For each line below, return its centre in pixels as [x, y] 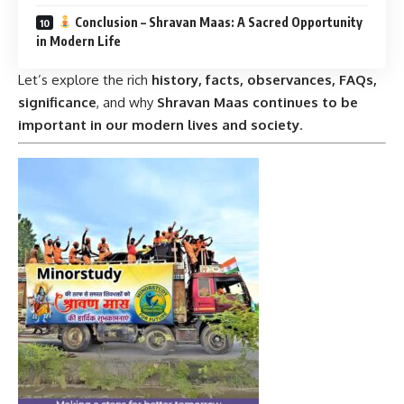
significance [57, 102]
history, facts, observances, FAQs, [264, 79]
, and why [127, 102]
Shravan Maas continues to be [257, 102]
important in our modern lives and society [159, 124]
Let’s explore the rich [85, 79]
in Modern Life [78, 41]
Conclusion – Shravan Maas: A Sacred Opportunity [217, 22]
